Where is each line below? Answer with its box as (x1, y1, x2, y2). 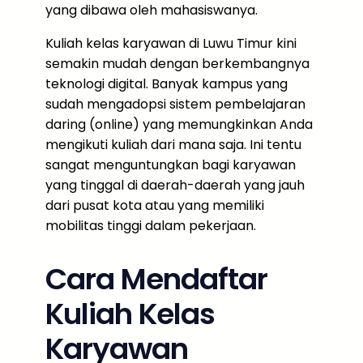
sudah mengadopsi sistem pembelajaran (45, 95, 305, 113)
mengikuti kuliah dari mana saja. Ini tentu (45, 135, 301, 154)
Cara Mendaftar (45, 258, 267, 300)
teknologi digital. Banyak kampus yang (45, 75, 288, 93)
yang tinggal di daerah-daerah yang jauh (45, 176, 305, 194)
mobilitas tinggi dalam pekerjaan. (45, 216, 256, 235)
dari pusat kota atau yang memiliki (45, 196, 264, 215)
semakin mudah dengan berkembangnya (45, 54, 310, 73)
